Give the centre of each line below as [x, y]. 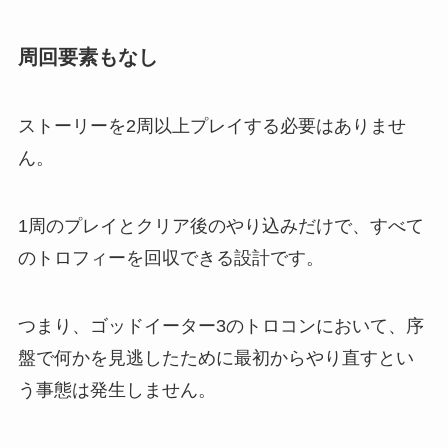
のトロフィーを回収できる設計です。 [170, 257]
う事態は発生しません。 [116, 389]
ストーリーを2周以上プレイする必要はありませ [211, 126]
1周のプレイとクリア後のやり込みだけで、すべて [220, 225]
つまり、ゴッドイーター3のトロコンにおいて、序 [220, 325]
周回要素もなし [87, 56]
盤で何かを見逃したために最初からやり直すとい [215, 357]
